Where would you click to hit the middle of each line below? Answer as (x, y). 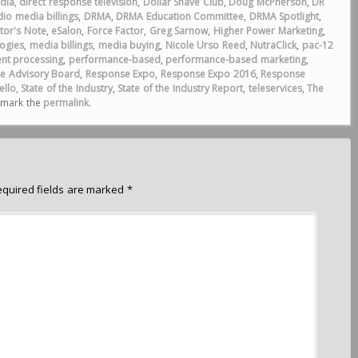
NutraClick (274, 45)
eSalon (67, 31)
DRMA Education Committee (180, 16)
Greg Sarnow (179, 31)
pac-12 (317, 45)
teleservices (275, 88)
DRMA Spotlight (284, 16)
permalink (66, 103)
